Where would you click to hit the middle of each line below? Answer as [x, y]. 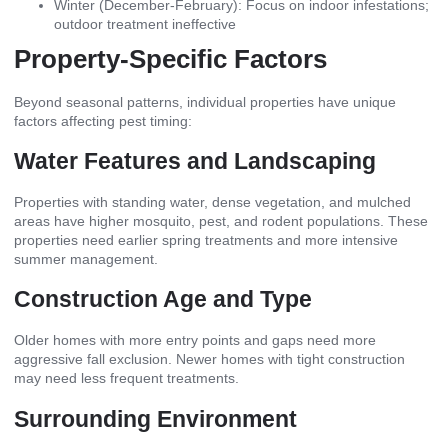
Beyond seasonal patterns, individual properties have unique [205, 101]
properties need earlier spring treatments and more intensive [206, 239]
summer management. [86, 258]
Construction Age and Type [163, 299]
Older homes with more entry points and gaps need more [195, 340]
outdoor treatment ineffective [145, 23]
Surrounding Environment [155, 418]
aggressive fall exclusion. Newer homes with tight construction [209, 359]
